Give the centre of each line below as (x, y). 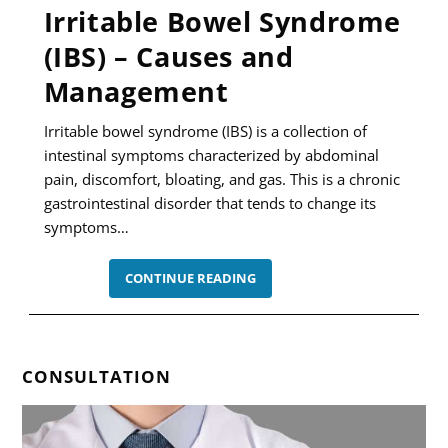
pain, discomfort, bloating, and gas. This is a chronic (221, 179)
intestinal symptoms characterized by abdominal (211, 155)
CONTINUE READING (190, 278)
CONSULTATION (97, 376)
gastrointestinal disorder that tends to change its (209, 203)
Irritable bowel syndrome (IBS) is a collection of (205, 131)
